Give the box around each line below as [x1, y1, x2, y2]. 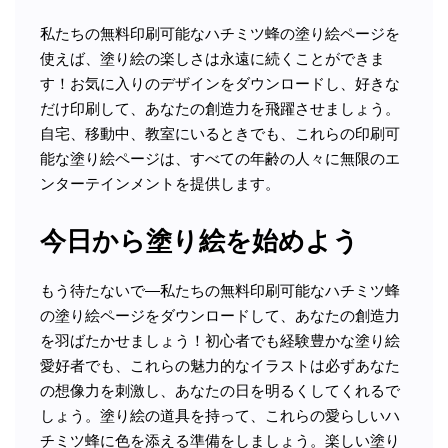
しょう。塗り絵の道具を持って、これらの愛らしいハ [40, 406, 400, 424]
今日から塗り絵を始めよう [40, 226, 359, 257]
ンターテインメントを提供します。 [40, 174, 280, 192]
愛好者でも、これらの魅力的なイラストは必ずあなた [40, 356, 400, 374]
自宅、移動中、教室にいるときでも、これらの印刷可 [40, 124, 400, 142]
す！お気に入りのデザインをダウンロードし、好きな [40, 74, 400, 92]
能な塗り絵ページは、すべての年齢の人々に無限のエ [40, 149, 400, 167]
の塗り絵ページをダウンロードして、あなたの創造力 [40, 306, 400, 324]
